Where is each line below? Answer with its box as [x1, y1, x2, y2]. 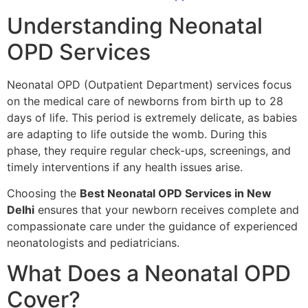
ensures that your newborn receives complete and [34, 202, 299, 217]
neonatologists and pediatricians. [7, 235, 179, 250]
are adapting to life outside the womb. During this [7, 126, 267, 141]
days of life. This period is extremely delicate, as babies [7, 110, 297, 124]
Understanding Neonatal [7, 12, 263, 39]
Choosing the [7, 186, 80, 200]
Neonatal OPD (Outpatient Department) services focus [7, 77, 291, 91]
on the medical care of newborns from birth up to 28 [7, 93, 283, 108]
